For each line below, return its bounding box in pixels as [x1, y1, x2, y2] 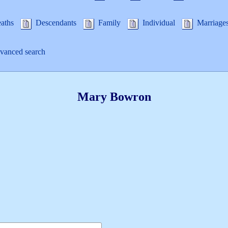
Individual [140, 18, 177, 27]
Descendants [34, 18, 78, 27]
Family [96, 18, 123, 27]
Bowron [109, 90, 151, 104]
